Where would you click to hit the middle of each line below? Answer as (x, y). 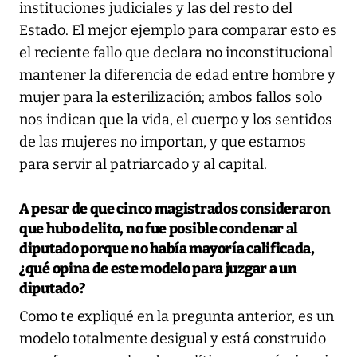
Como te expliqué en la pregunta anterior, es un (177, 316)
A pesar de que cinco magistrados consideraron (175, 208)
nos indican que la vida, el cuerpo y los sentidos (176, 119)
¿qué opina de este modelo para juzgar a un (158, 268)
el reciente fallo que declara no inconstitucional (176, 52)
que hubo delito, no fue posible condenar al (159, 228)
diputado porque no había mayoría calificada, (167, 248)
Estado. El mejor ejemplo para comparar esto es (178, 30)
